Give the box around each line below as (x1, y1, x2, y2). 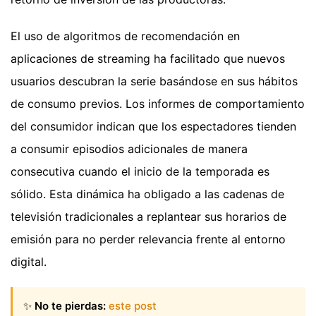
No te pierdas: (35, 298, 106, 312)
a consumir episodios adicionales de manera (11, 141, 248, 156)
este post (109, 298, 157, 312)
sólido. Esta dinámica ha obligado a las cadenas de (11, 186, 284, 201)
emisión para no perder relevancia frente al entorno (11, 231, 286, 246)
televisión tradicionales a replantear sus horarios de (11, 209, 286, 224)
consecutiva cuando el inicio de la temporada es (11, 164, 269, 178)
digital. (11, 254, 47, 269)
